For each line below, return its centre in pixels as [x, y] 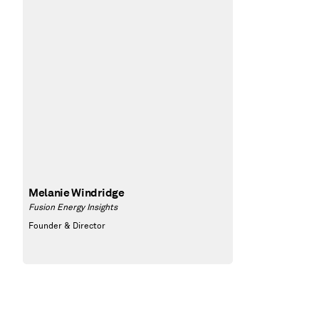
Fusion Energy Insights [73, 208]
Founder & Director [67, 226]
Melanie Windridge [77, 193]
